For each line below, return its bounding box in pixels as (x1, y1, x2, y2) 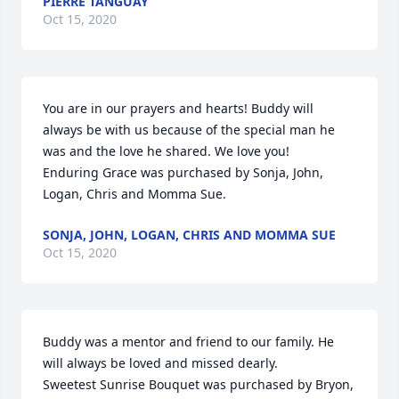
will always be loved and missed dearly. (43, 354, 278, 371)
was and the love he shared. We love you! (43, 142, 289, 159)
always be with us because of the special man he (43, 121, 335, 138)
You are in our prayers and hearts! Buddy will (43, 100, 313, 117)
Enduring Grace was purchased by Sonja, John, (43, 164, 323, 181)
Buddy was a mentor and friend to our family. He (43, 333, 334, 350)
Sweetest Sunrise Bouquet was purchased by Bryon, (43, 376, 354, 393)
